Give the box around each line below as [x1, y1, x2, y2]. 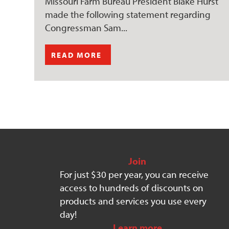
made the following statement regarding [45, 8, 211, 20]
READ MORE [51, 50, 102, 60]
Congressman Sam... [45, 21, 128, 34]
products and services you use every [60, 194, 207, 207]
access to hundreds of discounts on [60, 181, 204, 194]
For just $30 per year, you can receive [60, 168, 209, 180]
